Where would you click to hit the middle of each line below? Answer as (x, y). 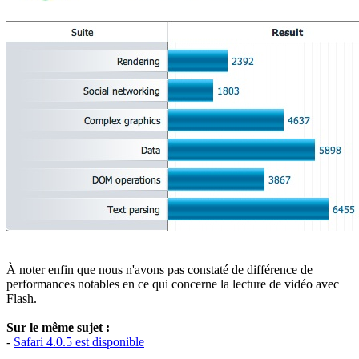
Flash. (22, 298)
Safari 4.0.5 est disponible (79, 341)
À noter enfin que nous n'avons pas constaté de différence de (159, 269)
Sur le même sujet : (58, 327)
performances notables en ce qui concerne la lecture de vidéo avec (173, 284)
